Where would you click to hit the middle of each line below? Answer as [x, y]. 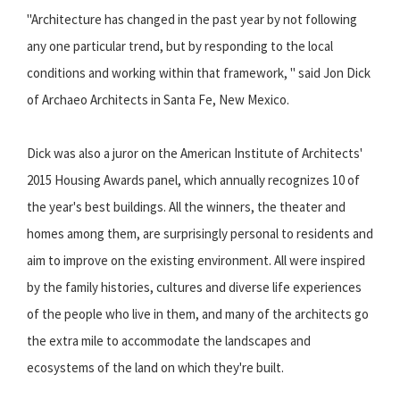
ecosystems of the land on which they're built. [155, 368]
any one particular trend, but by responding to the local [180, 46]
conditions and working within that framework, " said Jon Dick [199, 73]
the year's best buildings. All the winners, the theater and [186, 207]
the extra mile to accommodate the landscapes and [169, 341]
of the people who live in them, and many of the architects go [198, 314]
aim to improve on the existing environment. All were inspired [196, 261]
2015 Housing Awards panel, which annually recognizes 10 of [193, 180]
